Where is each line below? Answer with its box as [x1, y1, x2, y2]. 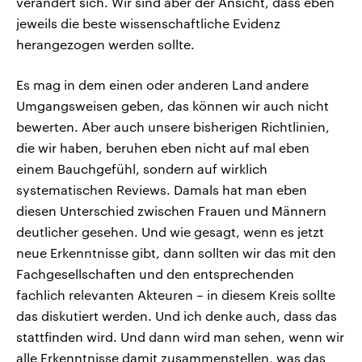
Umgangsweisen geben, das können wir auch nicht [16, 98, 329, 114]
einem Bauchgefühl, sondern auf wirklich [16, 161, 267, 177]
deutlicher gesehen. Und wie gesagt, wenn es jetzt [16, 224, 324, 240]
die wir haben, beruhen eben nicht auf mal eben [16, 140, 309, 156]
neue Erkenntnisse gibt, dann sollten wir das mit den [16, 245, 336, 261]
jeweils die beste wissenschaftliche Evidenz [16, 15, 280, 32]
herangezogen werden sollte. [16, 36, 195, 53]
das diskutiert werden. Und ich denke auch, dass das [16, 308, 337, 324]
